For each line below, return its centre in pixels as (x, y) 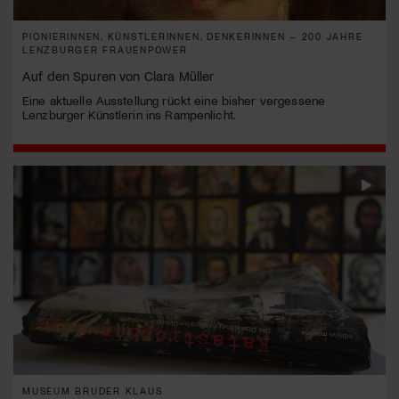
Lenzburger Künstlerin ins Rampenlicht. (129, 114)
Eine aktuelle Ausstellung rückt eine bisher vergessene (174, 100)
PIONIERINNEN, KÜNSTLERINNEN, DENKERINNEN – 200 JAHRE (193, 36)
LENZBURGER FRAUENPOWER (105, 49)
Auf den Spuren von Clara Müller (118, 75)
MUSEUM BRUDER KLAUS (93, 390)
